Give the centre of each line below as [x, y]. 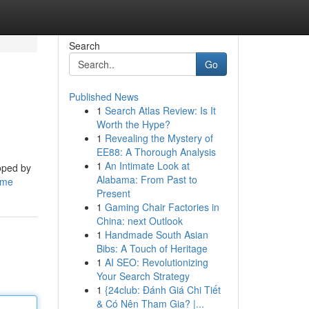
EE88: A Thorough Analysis [156, 152]
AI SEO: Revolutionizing [156, 262]
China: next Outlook [139, 221]
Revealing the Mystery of [159, 138]
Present [113, 193]
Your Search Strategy [143, 276]
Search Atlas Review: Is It [160, 110]
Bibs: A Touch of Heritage [152, 248]
